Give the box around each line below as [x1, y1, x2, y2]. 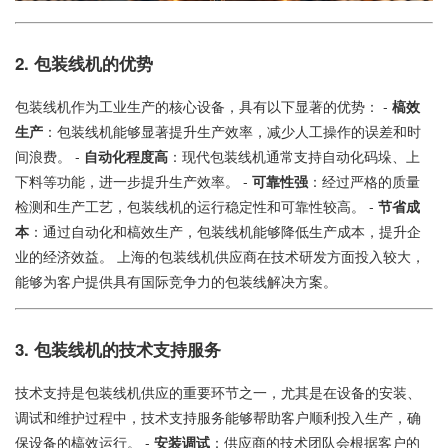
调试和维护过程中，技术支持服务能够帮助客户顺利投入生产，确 [15, 407, 421, 428]
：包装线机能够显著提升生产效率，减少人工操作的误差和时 [43, 121, 421, 142]
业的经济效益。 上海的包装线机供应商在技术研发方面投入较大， [15, 246, 425, 267]
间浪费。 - [15, 146, 84, 167]
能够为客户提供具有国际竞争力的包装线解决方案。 [15, 271, 337, 292]
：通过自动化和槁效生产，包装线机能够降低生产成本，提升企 [29, 221, 421, 242]
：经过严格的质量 [308, 171, 420, 192]
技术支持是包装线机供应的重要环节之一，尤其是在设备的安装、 [15, 382, 421, 403]
